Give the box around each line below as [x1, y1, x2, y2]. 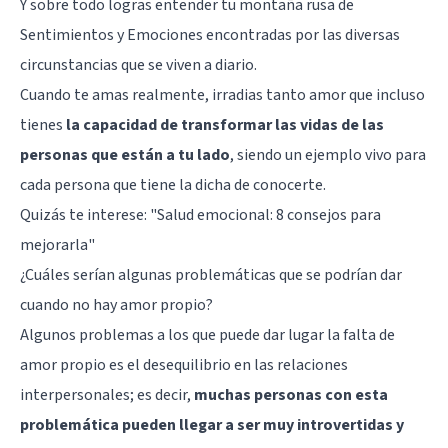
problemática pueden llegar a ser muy [20, 413, 297, 436]
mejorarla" [20, 233, 95, 256]
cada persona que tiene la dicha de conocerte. [20, 173, 326, 196]
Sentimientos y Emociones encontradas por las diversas [20, 23, 400, 46]
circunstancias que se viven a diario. [20, 53, 257, 76]
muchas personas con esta [194, 383, 388, 406]
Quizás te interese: [20, 203, 150, 226]
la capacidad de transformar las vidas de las [66, 113, 384, 136]
